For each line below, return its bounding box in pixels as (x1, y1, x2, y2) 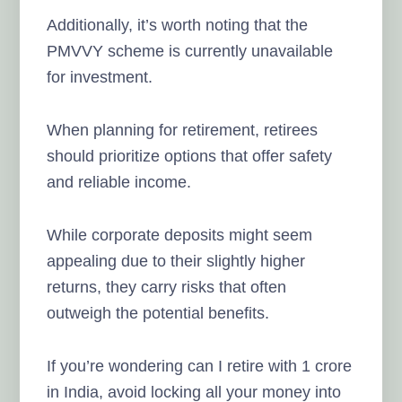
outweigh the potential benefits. (47, 303, 270, 322)
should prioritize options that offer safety (47, 146, 333, 165)
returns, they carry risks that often (47, 277, 287, 296)
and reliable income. (47, 172, 192, 191)
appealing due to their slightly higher (47, 251, 306, 270)
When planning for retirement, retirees (47, 120, 319, 139)
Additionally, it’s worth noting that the (47, 15, 309, 34)
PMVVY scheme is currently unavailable (47, 41, 334, 60)
